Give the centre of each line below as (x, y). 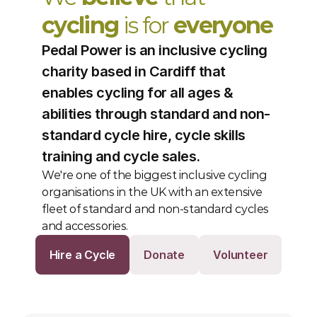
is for (146, 25)
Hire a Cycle (82, 255)
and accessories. (86, 226)
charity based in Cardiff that (134, 71)
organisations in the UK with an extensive (152, 192)
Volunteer (241, 255)
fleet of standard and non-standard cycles (155, 209)
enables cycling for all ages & (137, 93)
